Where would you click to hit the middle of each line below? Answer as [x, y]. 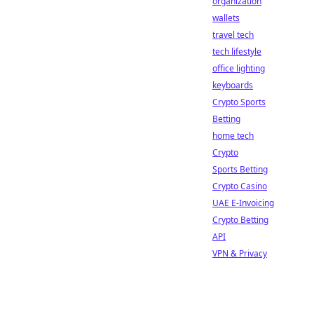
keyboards [233, 85]
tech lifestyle [237, 52]
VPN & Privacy [240, 253]
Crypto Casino [240, 186]
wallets [226, 18]
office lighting [239, 68]
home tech [233, 136]
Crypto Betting [240, 220]
